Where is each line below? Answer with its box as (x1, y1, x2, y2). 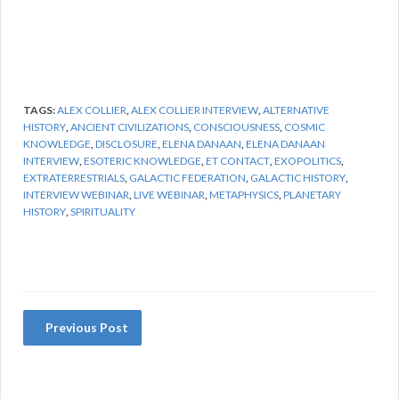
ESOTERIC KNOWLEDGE (84, 153, 201, 167)
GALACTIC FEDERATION (129, 170, 246, 184)
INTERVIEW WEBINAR (23, 187, 129, 201)
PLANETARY (283, 187, 341, 201)
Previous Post (45, 319, 128, 335)
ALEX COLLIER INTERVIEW (131, 102, 258, 117)
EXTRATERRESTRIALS (23, 170, 125, 184)
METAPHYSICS (209, 187, 279, 201)
